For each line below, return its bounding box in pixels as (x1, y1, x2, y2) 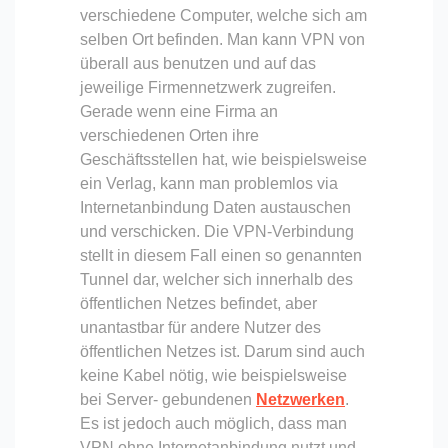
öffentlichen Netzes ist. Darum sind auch (80, 342, 365, 360)
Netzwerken (256, 390, 345, 408)
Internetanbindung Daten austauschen (80, 198, 351, 216)
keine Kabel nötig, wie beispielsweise (80, 366, 347, 384)
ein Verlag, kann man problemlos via (80, 174, 338, 192)
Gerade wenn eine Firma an (80, 102, 278, 120)
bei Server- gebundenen (80, 390, 256, 408)
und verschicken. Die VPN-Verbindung (80, 222, 354, 240)
